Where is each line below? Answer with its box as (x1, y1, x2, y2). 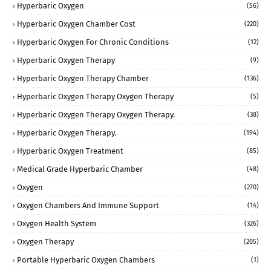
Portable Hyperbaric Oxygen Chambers (17, 255, 155, 264)
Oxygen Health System (17, 218, 96, 228)
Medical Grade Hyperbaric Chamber (17, 164, 143, 174)
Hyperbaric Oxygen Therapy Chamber (17, 73, 149, 83)
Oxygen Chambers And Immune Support (17, 200, 159, 210)
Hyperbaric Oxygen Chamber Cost (17, 19, 135, 28)
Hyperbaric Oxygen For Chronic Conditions (17, 37, 169, 47)
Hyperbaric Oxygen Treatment (17, 146, 123, 155)
